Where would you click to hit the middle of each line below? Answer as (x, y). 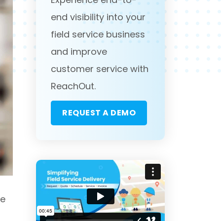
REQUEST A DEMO (99, 113)
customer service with (100, 69)
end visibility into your (98, 17)
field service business (98, 34)
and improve (79, 52)
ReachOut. (73, 86)
